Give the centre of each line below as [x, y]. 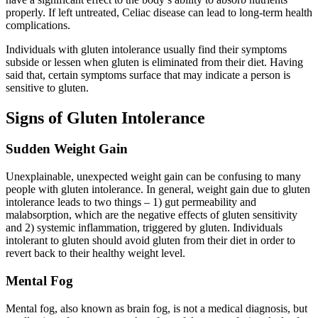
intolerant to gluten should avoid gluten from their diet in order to [150, 241]
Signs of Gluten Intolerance [105, 117]
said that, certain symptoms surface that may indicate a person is [148, 75]
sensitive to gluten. [47, 87]
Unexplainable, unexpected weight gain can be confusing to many [153, 177]
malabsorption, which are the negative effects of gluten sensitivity [152, 215]
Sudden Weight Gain [67, 149]
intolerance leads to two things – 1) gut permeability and [131, 202]
